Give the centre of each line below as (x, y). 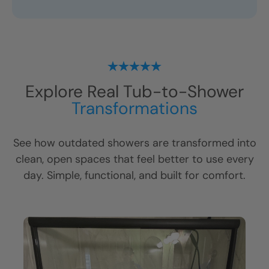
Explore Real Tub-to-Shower (134, 92)
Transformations (134, 109)
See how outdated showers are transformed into (134, 143)
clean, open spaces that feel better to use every (134, 159)
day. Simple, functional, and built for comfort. (134, 176)
